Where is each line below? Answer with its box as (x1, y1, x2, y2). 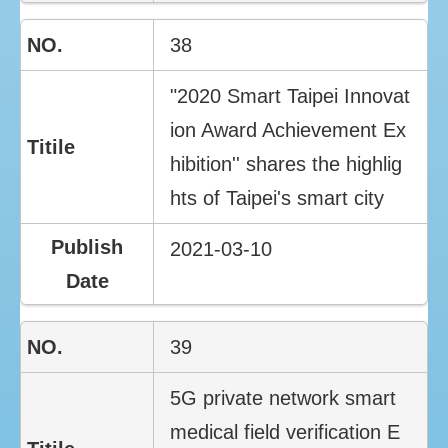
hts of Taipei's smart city (170, 186, 385, 209)
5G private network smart (170, 386, 397, 409)
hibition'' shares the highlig (170, 152, 403, 175)
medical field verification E (170, 420, 401, 443)
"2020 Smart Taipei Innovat (170, 84, 411, 107)
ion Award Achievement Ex (170, 118, 407, 141)
